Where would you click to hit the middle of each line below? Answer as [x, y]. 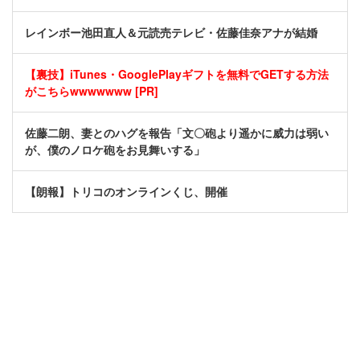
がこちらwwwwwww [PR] [92, 91]
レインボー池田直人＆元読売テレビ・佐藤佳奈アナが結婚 [171, 33]
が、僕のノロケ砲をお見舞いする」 [115, 150]
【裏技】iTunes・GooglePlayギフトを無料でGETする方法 [177, 74]
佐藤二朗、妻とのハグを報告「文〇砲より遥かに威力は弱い [177, 133]
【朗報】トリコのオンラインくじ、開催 [126, 192]
